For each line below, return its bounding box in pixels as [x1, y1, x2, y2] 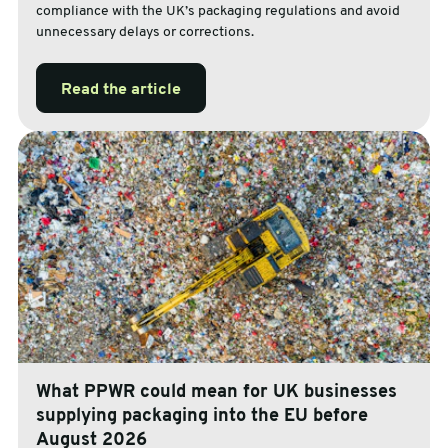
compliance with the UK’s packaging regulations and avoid [35, 4, 400, 20]
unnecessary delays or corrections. [35, 25, 254, 41]
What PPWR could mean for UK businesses [35, 383, 397, 403]
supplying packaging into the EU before [35, 407, 368, 427]
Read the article [60, 82, 181, 99]
